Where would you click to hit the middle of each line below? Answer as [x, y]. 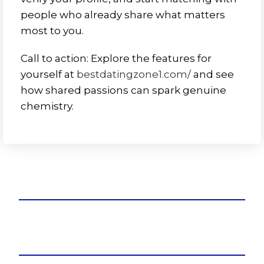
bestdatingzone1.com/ [134, 74]
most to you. [52, 31]
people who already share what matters [123, 15]
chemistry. [47, 106]
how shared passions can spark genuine [123, 90]
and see [212, 74]
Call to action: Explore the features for [116, 58]
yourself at [49, 74]
